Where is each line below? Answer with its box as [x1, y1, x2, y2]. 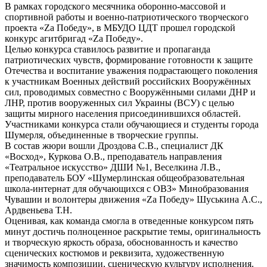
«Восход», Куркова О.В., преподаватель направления [5, 151, 222, 162]
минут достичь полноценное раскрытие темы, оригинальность [5, 226, 260, 237]
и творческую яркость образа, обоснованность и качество [5, 237, 238, 248]
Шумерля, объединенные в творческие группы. [5, 130, 198, 141]
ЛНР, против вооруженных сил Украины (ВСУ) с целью [5, 98, 234, 108]
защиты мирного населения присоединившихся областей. [5, 108, 241, 119]
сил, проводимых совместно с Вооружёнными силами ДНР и [5, 87, 256, 98]
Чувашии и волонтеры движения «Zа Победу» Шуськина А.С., [5, 194, 262, 205]
